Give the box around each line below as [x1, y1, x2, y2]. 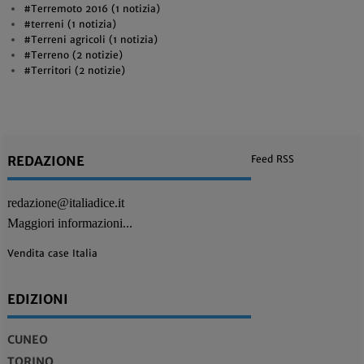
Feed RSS [250, 153, 294, 165]
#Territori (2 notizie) [23, 64, 125, 76]
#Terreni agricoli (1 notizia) [23, 33, 158, 45]
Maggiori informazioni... [6, 216, 132, 230]
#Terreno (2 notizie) [23, 49, 123, 61]
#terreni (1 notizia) [23, 18, 116, 30]
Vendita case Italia [6, 247, 97, 259]
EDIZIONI [6, 291, 68, 307]
